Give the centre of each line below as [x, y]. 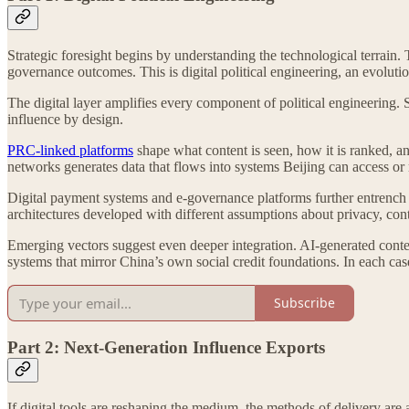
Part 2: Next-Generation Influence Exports [166, 348]
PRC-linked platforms [70, 150]
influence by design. [65, 119]
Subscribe [304, 303]
